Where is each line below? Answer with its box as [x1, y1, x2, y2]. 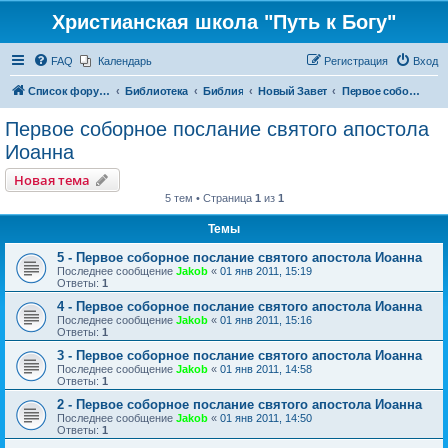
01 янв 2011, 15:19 [220, 265, 312, 277]
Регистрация [324, 55, 388, 67]
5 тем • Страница [164, 192, 255, 204]
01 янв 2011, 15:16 [220, 314, 312, 326]
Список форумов [28, 85, 99, 97]
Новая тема [14, 171, 90, 189]
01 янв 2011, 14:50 [220, 412, 312, 424]
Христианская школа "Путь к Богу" [52, 11, 396, 33]
